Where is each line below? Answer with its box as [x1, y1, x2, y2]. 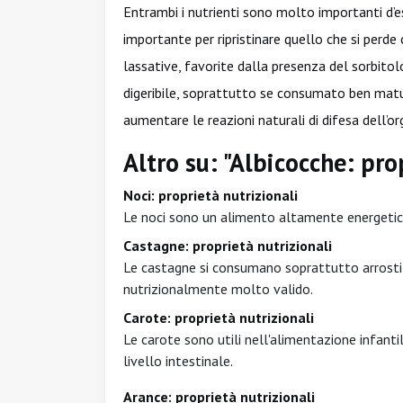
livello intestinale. [123, 352, 233, 370]
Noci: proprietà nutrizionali [123, 186, 298, 204]
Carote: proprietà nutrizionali [123, 309, 314, 327]
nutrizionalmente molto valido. [123, 280, 313, 298]
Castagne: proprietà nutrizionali [123, 237, 332, 255]
